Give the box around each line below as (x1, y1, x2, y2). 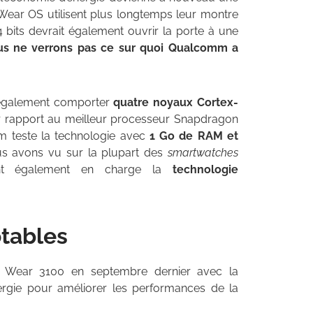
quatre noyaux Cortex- (113, 96, 239, 110)
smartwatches (168, 146, 239, 160)
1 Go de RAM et (149, 129, 239, 143)
